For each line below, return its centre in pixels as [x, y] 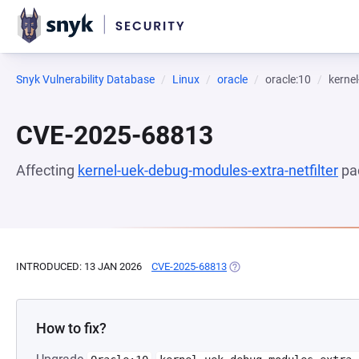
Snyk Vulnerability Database [85, 79]
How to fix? [71, 328]
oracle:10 [288, 79]
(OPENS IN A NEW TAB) [282, 266]
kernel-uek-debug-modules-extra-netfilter [208, 170]
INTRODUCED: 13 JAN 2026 [79, 266]
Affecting [47, 170]
